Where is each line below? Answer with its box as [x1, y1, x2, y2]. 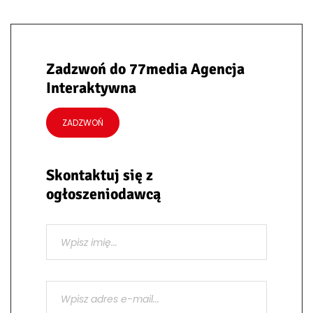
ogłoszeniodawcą [46, 184, 161, 203]
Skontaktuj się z [46, 165, 153, 184]
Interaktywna [46, 78, 136, 97]
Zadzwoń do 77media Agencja [46, 59, 245, 78]
